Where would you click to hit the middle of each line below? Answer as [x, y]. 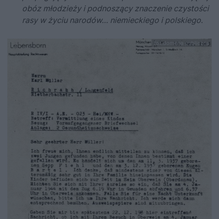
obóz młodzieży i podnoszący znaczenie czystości [115, 9]
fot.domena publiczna [182, 43]
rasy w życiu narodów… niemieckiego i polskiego [111, 20]
